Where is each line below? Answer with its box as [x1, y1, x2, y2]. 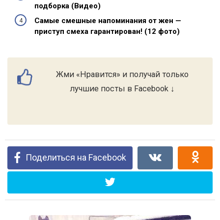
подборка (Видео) [34, 1, 101, 11]
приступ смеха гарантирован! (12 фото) [34, 27, 180, 36]
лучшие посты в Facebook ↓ [70, 84, 175, 94]
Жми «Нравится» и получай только [56, 70, 189, 80]
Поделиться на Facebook [26, 152, 126, 163]
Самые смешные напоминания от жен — [34, 16, 181, 25]
